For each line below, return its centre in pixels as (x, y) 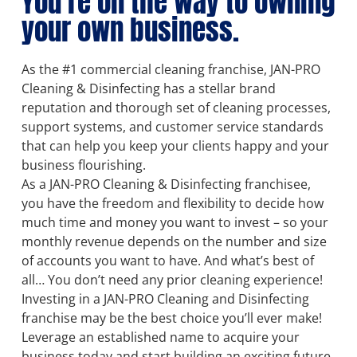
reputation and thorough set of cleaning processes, (176, 108)
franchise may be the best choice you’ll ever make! (172, 318)
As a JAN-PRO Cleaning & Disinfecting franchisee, (166, 184)
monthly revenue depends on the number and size (174, 242)
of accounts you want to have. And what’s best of (168, 261)
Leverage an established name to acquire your (161, 337)
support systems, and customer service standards (173, 127)
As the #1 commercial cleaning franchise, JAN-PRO (171, 70)
